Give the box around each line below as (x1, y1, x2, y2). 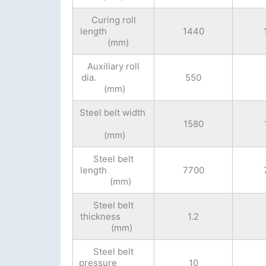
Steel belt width (79, 107, 148, 119)
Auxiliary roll (87, 61, 140, 72)
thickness (80, 211, 147, 223)
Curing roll (91, 14, 136, 26)
